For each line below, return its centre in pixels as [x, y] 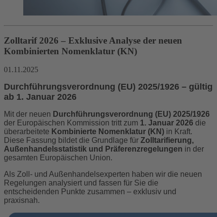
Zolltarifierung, [167, 140]
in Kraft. [178, 132]
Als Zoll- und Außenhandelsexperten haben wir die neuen [103, 174]
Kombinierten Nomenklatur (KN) [70, 51]
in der [193, 149]
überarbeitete [28, 132]
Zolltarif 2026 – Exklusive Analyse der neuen [93, 40]
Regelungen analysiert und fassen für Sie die [81, 183]
